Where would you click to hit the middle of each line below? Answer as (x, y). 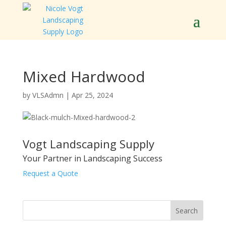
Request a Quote (50, 173)
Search (187, 210)
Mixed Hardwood (84, 76)
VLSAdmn (48, 95)
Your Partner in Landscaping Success (92, 158)
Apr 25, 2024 (92, 95)
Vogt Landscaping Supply (88, 144)
